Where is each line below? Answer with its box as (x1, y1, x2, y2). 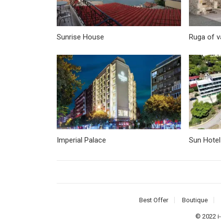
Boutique (182, 196, 208, 204)
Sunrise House (56, 32, 104, 41)
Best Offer (139, 196, 168, 204)
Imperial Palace (56, 136, 106, 145)
